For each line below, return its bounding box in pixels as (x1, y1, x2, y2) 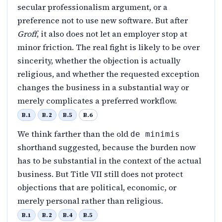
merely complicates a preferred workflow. (17, 95, 179, 106)
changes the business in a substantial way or (17, 81, 189, 93)
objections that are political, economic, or (17, 182, 176, 193)
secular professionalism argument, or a (17, 1, 167, 12)
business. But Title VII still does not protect (17, 168, 183, 180)
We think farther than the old (17, 128, 130, 140)
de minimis (130, 129, 180, 139)
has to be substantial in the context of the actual (17, 155, 201, 166)
